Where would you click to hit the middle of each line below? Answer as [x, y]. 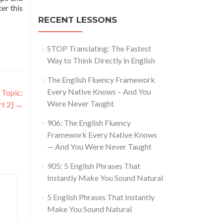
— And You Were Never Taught [99, 147]
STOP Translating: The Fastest [99, 49]
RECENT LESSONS [78, 20]
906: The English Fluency [89, 123]
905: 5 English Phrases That [93, 166]
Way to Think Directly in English [101, 60]
